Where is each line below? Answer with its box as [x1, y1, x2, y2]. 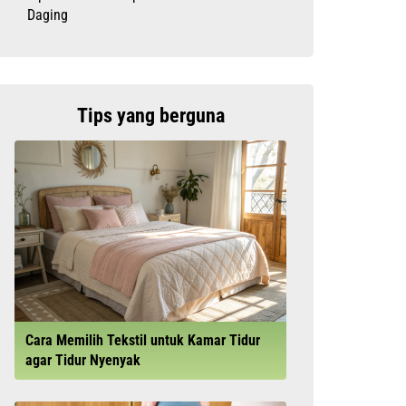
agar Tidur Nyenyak [25, 352, 140, 369]
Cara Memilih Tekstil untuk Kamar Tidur [25, 332, 260, 349]
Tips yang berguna [76, 104, 225, 127]
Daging [27, 6, 68, 24]
